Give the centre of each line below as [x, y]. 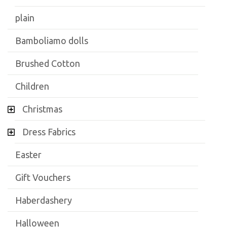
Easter [28, 155]
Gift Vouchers [43, 177]
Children [32, 86]
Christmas [42, 109]
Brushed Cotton [48, 63]
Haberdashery [44, 200]
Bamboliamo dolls [52, 41]
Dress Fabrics [49, 132]
